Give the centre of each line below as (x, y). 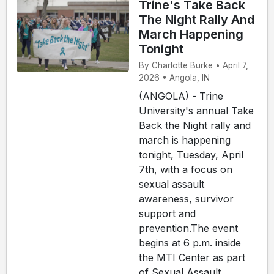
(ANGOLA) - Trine (181, 96)
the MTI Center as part (192, 257)
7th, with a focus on (186, 169)
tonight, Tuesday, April (191, 154)
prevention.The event (188, 228)
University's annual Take (196, 110)
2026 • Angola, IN (174, 77)
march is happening (185, 140)
